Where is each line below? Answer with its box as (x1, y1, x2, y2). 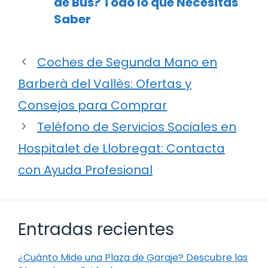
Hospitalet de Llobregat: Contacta (18, 139, 225, 157)
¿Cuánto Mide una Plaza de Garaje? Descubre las (18, 250, 248, 264)
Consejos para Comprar (18, 96, 167, 114)
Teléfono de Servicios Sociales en (37, 118, 236, 135)
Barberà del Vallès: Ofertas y (18, 75, 191, 92)
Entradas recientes (18, 217, 174, 241)
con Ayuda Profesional (18, 161, 153, 178)
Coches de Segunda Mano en (37, 53, 217, 71)
